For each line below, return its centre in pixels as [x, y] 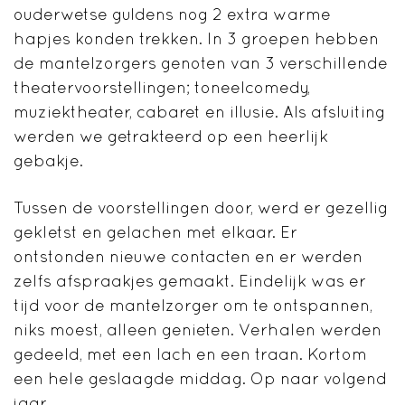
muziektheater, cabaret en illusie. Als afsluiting [199, 111]
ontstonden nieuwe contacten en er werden [188, 256]
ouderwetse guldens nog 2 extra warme [172, 14]
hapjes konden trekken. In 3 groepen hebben [196, 38]
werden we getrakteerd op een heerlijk [171, 136]
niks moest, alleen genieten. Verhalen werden [198, 329]
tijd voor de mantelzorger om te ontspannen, [193, 305]
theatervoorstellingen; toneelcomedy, [162, 87]
